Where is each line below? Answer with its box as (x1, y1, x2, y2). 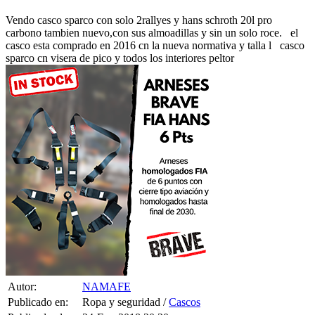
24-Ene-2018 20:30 (82, 293, 169, 306)
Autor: (8, 262, 37, 275)
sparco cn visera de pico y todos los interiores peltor (6, 34, 234, 46)
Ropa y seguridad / (82, 278, 169, 290)
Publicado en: (8, 278, 68, 290)
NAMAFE (82, 262, 131, 275)
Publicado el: (8, 293, 65, 306)
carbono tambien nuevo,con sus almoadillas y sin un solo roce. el (6, 8, 298, 21)
